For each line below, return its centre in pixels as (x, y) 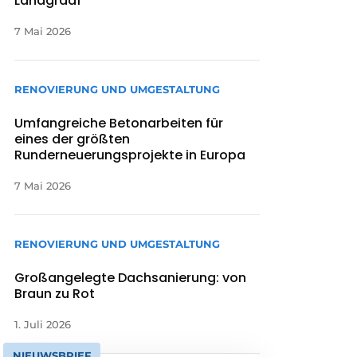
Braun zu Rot (55, 294)
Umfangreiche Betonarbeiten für (119, 124)
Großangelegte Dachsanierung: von (131, 278)
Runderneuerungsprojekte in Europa (130, 155)
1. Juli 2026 (43, 325)
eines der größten (73, 139)
